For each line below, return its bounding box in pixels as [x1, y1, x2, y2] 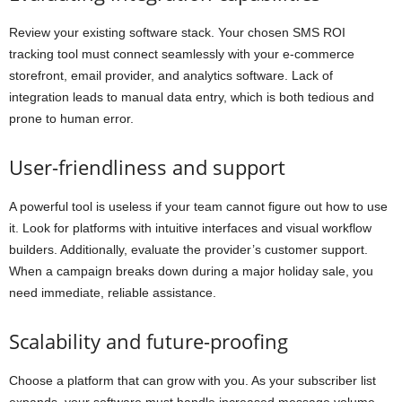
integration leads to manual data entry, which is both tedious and [9, 90, 374, 105]
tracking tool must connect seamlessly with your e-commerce [9, 47, 354, 62]
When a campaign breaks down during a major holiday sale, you [9, 264, 373, 279]
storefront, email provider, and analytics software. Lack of [9, 68, 333, 83]
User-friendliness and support [9, 153, 285, 181]
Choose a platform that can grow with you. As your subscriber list [9, 373, 376, 389]
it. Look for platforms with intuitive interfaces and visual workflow [9, 221, 371, 236]
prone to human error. [9, 111, 134, 127]
